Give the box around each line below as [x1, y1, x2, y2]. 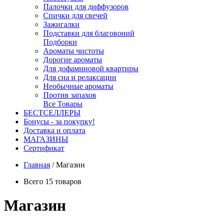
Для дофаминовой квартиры [43, 64, 138, 73]
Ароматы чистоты [43, 47, 104, 55]
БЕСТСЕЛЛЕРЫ [24, 109, 81, 117]
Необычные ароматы [43, 82, 113, 90]
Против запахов [43, 91, 96, 99]
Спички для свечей [43, 11, 108, 20]
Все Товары [43, 100, 82, 108]
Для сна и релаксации [43, 73, 116, 82]
